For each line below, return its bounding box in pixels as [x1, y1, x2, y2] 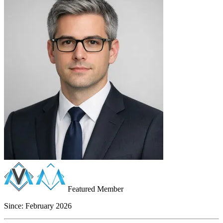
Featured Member [66, 184, 123, 193]
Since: [4, 201, 23, 210]
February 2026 [23, 201, 72, 210]
